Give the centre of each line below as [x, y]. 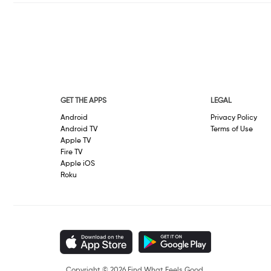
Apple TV [76, 141]
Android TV [79, 130]
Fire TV [72, 153]
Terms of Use [231, 130]
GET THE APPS [84, 101]
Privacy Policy [233, 118]
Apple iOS [78, 164]
